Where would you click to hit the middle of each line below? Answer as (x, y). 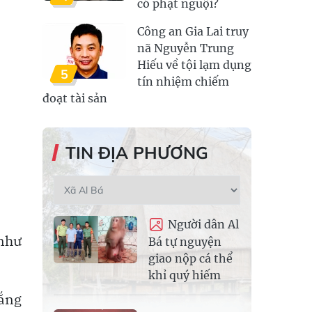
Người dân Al (203, 224)
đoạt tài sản (75, 98)
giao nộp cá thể (190, 258)
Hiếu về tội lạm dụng (194, 65)
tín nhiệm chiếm (183, 81)
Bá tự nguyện (185, 241)
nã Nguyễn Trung (186, 48)
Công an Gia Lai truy (193, 31)
